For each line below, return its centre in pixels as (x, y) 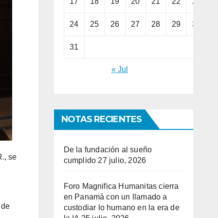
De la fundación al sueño (108, 150)
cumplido (80, 161)
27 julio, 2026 (122, 161)
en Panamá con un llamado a (115, 197)
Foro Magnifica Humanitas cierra (121, 186)
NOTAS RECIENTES (101, 119)
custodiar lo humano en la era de (121, 208)
